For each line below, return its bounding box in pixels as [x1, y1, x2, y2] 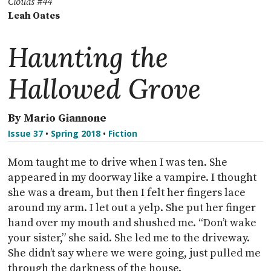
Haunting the [8, 40, 169, 74]
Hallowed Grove [8, 71, 201, 106]
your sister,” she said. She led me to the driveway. [8, 230, 250, 245]
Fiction [108, 127, 138, 139]
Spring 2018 [51, 127, 101, 139]
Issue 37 [8, 127, 44, 139]
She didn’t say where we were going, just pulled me [8, 246, 261, 260]
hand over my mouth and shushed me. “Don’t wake [8, 215, 257, 230]
